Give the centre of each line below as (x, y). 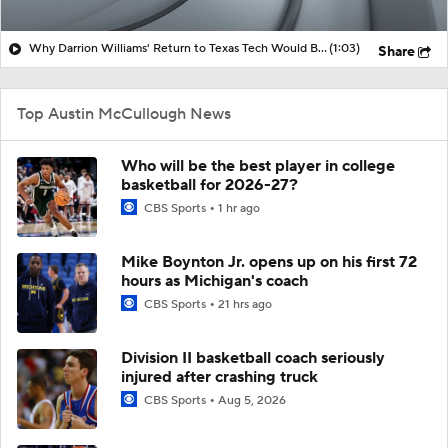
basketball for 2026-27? (209, 184)
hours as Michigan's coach (214, 280)
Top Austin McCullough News (124, 113)
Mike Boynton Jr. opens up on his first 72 (269, 261)
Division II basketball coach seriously (253, 357)
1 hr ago (239, 208)
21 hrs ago (245, 304)
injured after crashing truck (219, 376)
